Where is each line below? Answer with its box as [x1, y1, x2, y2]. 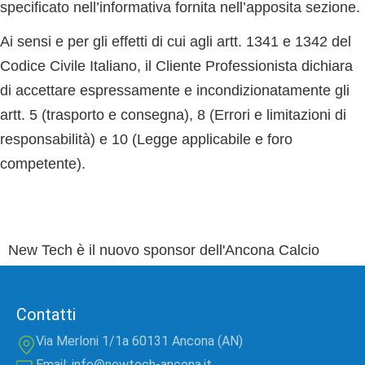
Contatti [16, 305, 76, 324]
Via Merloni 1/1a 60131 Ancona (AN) [35, 333, 243, 349]
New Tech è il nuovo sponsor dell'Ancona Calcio [8, 242, 319, 258]
